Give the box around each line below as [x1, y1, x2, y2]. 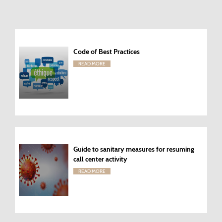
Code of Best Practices [73, 47, 140, 56]
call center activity [73, 154, 127, 164]
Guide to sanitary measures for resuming [73, 144, 194, 154]
